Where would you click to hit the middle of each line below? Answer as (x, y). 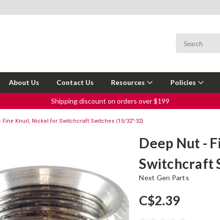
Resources (129, 82)
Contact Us (75, 82)
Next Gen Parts (164, 178)
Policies (184, 82)
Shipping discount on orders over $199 (110, 101)
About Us (24, 82)
